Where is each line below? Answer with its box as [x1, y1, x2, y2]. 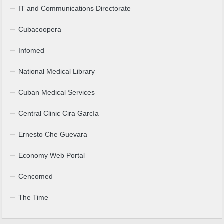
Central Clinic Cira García [18, 109, 99, 118]
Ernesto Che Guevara [18, 130, 88, 139]
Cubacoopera [18, 25, 62, 34]
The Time [18, 193, 49, 202]
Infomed [18, 46, 45, 55]
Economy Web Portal [18, 151, 85, 160]
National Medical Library [18, 67, 95, 76]
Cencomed [18, 172, 53, 181]
